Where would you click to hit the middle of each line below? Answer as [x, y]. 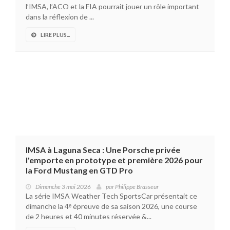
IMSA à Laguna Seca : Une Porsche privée [103, 150]
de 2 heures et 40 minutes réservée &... [89, 217]
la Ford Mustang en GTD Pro [79, 170]
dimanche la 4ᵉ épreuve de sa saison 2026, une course [111, 206]
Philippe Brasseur [137, 187]
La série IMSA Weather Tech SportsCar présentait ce [111, 196]
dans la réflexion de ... [60, 17]
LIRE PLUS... [55, 35]
